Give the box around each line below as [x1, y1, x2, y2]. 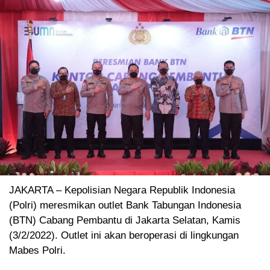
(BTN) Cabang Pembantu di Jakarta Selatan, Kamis [9, 215, 240, 227]
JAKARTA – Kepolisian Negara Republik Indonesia [9, 184, 235, 196]
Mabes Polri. [9, 245, 66, 257]
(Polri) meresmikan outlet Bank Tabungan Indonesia [9, 199, 241, 212]
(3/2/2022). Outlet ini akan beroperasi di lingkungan [9, 230, 239, 242]
